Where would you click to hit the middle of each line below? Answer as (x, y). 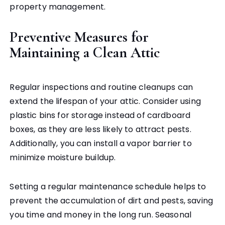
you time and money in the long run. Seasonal (101, 215)
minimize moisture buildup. (63, 158)
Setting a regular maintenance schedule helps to (108, 187)
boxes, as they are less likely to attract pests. (100, 130)
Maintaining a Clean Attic (85, 53)
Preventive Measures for (79, 37)
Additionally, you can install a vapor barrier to (101, 144)
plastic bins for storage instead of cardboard (100, 116)
